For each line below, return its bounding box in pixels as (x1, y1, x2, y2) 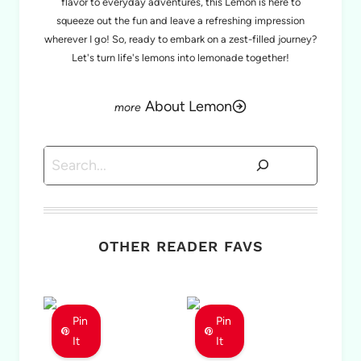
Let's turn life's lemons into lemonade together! (72, 52, 289, 64)
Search (43, 149, 88, 168)
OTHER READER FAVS (98, 237, 263, 255)
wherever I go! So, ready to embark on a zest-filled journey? (44, 33, 317, 46)
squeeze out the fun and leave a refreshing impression (56, 15, 305, 27)
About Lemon (145, 98, 232, 116)
